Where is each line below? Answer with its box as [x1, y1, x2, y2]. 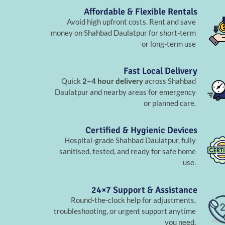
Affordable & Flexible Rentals [83, 6, 197, 17]
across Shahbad [143, 76, 196, 86]
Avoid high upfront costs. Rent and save [67, 17, 196, 26]
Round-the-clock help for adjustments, [71, 195, 196, 204]
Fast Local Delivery [123, 65, 197, 77]
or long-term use [142, 39, 196, 48]
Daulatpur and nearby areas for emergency [55, 87, 196, 97]
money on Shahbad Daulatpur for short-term [51, 28, 196, 37]
